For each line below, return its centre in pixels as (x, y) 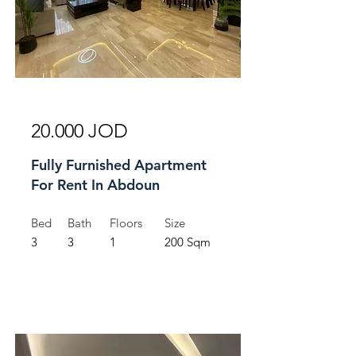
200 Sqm (188, 242)
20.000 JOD (79, 131)
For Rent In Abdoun (95, 185)
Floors (126, 223)
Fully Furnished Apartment (119, 165)
